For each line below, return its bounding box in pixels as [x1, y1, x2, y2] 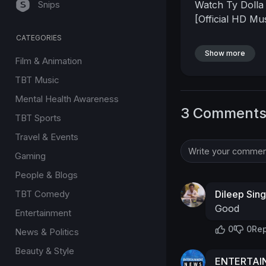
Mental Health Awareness [15, 93, 119, 104]
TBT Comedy [15, 188, 69, 199]
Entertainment [15, 207, 71, 218]
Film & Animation [15, 55, 82, 66]
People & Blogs [15, 169, 78, 180]
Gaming [15, 150, 46, 161]
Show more [205, 49, 245, 58]
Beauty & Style [15, 245, 74, 256]
